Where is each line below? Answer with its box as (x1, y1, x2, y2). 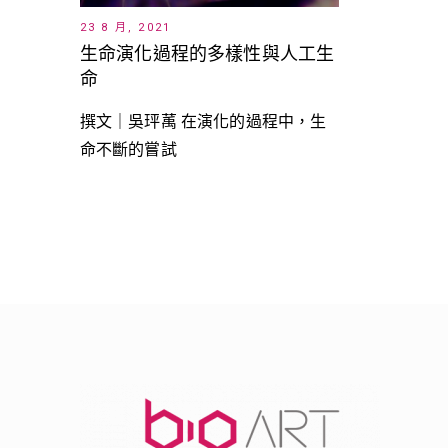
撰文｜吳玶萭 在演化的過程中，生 (79, 111, 327, 131)
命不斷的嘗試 (79, 139, 177, 159)
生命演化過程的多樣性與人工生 (79, 43, 335, 64)
